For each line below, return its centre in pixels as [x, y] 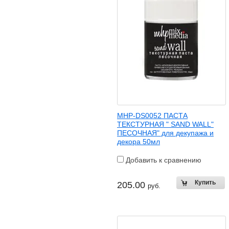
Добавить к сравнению [163, 160]
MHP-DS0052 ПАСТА [152, 116]
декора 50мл [139, 142]
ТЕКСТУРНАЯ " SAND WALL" [165, 124]
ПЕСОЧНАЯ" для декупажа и [165, 133]
